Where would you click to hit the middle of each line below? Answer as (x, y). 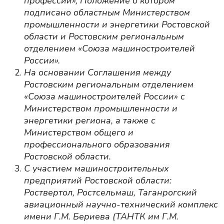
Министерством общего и (79, 133)
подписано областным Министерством (107, 13)
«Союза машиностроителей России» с (104, 97)
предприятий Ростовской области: (98, 181)
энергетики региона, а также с (90, 121)
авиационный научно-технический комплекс (121, 205)
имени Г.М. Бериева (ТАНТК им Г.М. (101, 217)
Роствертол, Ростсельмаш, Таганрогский (110, 193)
